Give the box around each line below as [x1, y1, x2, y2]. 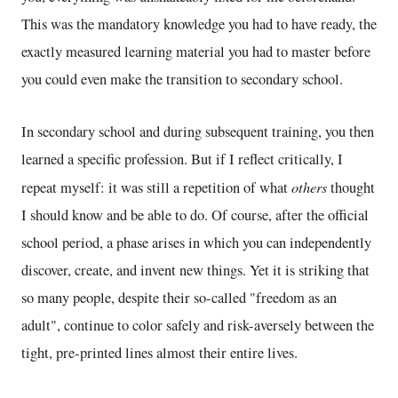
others [291, 176, 327, 196]
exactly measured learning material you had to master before [21, 41, 370, 61]
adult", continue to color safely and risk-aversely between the [21, 314, 374, 335]
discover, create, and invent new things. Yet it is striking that [21, 259, 370, 280]
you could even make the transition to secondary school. [21, 68, 343, 89]
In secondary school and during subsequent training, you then [21, 121, 374, 141]
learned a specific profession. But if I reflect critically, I [21, 148, 343, 169]
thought [327, 177, 375, 197]
